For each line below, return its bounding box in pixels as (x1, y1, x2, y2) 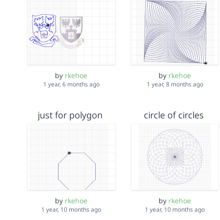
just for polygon (37, 109, 103, 121)
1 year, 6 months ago (43, 80, 100, 89)
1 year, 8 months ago (146, 80, 203, 89)
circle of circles (143, 109, 204, 121)
